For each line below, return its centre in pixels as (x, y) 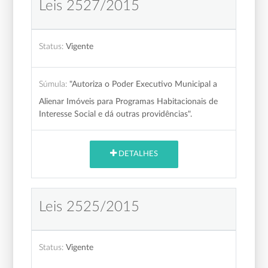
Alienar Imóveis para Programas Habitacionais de (129, 101)
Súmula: (53, 84)
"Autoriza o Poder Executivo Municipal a (144, 84)
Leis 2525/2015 (89, 207)
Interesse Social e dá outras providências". (116, 114)
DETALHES (137, 154)
